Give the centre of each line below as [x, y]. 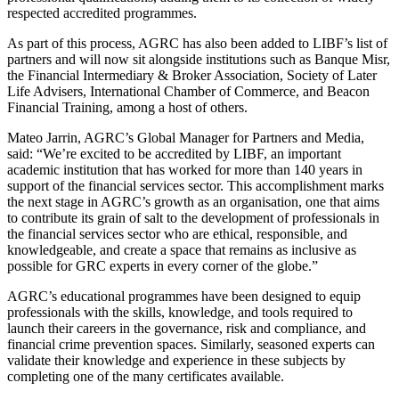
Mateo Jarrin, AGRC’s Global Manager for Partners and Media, [186, 137]
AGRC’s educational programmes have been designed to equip [184, 296]
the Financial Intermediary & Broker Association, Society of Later [192, 75]
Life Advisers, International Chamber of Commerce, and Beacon [188, 91]
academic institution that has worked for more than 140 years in [185, 169]
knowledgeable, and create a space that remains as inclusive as [182, 249]
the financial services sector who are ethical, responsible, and [177, 233]
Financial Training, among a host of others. [127, 107]
